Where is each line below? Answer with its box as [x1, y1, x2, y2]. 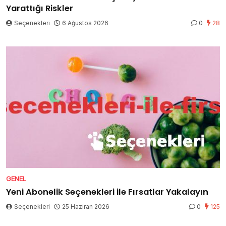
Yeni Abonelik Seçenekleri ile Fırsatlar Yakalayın [6, 186, 208, 198]
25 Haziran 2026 [62, 202, 109, 210]
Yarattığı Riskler [6, 3, 73, 15]
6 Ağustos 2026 [62, 19, 108, 27]
